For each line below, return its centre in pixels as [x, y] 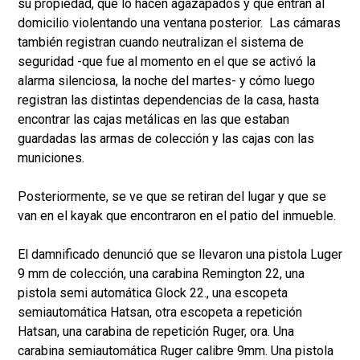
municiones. [53, 158]
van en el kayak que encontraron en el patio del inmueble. [180, 216]
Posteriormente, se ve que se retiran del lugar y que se [172, 196]
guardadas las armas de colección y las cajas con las [166, 139]
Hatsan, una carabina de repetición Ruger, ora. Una [156, 331]
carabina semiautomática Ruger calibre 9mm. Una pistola [176, 351]
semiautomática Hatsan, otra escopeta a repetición [160, 312]
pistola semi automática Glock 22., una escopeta [153, 293]
